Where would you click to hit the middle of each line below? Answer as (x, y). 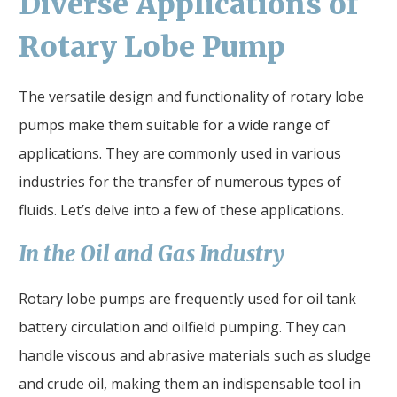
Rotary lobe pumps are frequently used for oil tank (187, 298)
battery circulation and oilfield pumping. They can (182, 327)
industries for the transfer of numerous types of (180, 181)
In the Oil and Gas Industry (152, 253)
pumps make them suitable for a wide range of (174, 125)
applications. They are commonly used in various (180, 153)
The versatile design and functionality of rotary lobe (191, 96)
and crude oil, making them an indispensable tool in (190, 383)
